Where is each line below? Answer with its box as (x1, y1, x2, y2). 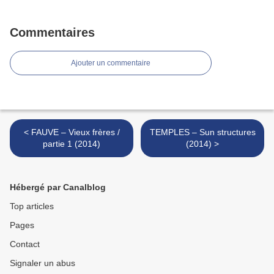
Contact (10, 239, 40, 250)
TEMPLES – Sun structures (149, 127, 256, 138)
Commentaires (10, 26, 95, 40)
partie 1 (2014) (43, 139, 100, 149)
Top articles (10, 201, 54, 212)
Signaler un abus (10, 258, 75, 268)
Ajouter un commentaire (71, 59, 150, 68)
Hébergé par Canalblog (10, 182, 106, 193)
